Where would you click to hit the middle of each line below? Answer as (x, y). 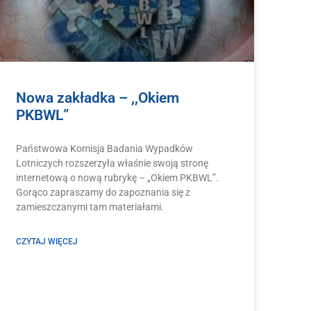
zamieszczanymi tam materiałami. (90, 207)
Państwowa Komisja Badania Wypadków (104, 149)
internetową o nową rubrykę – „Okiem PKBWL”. (117, 178)
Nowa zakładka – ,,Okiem (97, 98)
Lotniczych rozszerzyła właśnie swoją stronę (112, 163)
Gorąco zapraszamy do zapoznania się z (103, 193)
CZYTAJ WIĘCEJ (47, 242)
